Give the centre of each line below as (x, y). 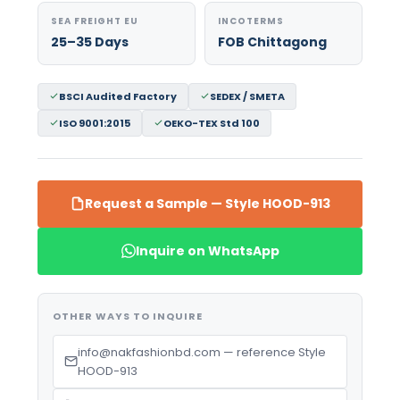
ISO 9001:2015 (94, 123)
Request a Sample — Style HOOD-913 (207, 203)
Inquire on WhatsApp (207, 250)
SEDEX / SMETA (247, 96)
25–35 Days (89, 42)
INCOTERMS (251, 21)
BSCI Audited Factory (117, 96)
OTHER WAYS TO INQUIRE (127, 316)
